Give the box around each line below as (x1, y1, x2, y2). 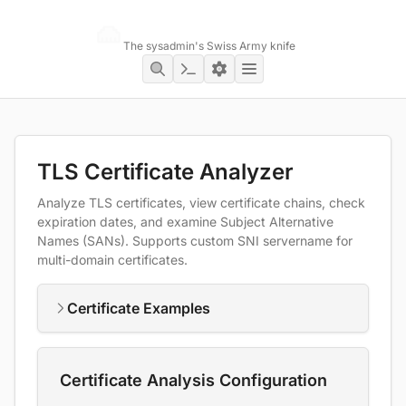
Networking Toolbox (123, 15, 300, 37)
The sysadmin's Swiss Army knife (123, 39, 295, 53)
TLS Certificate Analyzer (37, 159, 294, 185)
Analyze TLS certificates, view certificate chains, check (37, 195, 365, 210)
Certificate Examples (67, 299, 210, 317)
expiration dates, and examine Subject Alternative (37, 214, 333, 229)
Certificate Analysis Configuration (60, 371, 327, 390)
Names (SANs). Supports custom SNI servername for (37, 233, 353, 248)
